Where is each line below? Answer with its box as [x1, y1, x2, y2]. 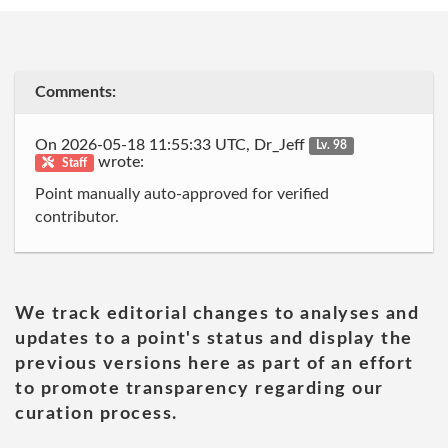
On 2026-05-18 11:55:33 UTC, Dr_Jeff [35, 136, 309, 153]
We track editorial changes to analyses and [15, 304, 419, 323]
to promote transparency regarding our [15, 379, 384, 398]
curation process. [15, 404, 178, 423]
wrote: [94, 153, 145, 170]
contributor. [35, 209, 119, 225]
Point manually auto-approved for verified [35, 186, 329, 202]
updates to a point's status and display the [15, 329, 413, 348]
